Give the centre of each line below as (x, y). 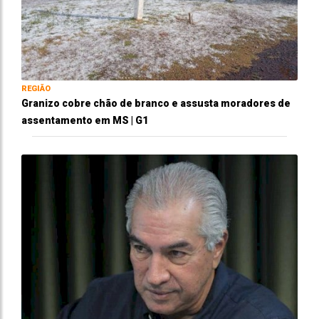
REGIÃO (36, 89)
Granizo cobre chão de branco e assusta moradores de (156, 104)
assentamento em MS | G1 (85, 121)
